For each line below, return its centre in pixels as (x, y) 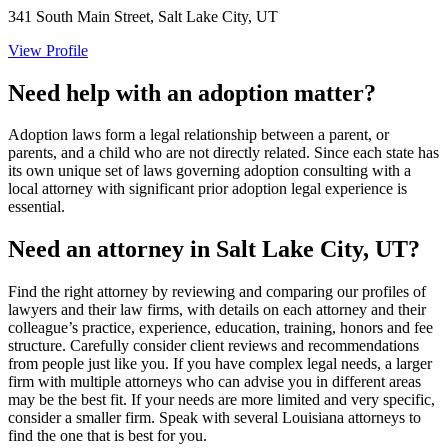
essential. (36, 207)
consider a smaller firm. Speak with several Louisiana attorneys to (214, 418)
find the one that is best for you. (107, 436)
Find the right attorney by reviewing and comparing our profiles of (217, 292)
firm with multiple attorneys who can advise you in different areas (214, 382)
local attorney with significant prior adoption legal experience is (207, 189)
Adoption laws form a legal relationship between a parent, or (198, 135)
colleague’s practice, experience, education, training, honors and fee (220, 328)
